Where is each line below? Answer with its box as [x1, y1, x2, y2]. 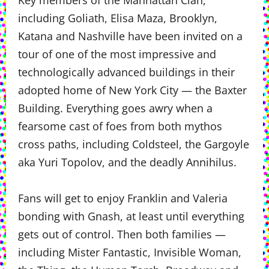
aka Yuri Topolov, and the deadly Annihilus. [18, 155, 237, 169]
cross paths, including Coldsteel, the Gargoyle [18, 137, 249, 151]
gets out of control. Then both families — [18, 227, 226, 241]
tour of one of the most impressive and [18, 47, 216, 61]
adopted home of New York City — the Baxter [18, 83, 247, 97]
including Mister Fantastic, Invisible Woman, [18, 245, 241, 259]
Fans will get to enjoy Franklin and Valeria [18, 191, 228, 205]
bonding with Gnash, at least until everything [18, 209, 244, 223]
